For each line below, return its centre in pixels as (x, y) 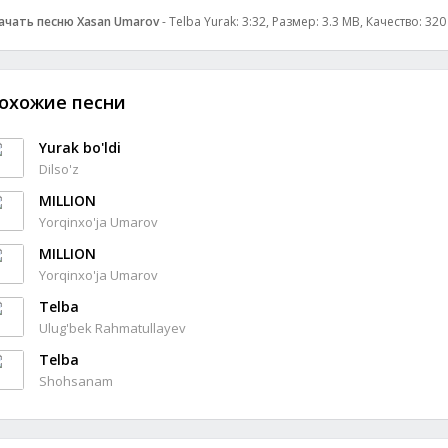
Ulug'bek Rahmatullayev (112, 328)
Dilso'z (59, 169)
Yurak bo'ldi (80, 147)
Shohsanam (76, 381)
